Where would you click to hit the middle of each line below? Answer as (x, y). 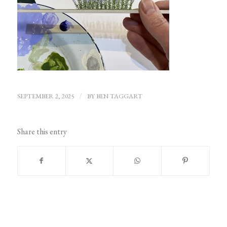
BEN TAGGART (119, 96)
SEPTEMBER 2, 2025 (45, 96)
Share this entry (42, 132)
